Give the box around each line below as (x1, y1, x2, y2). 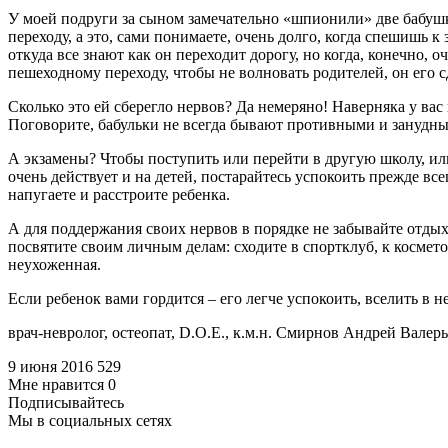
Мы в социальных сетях (8, 411, 172, 429)
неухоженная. (8, 255, 101, 273)
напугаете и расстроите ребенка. (8, 185, 230, 203)
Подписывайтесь (8, 393, 124, 411)
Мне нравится (8, 375, 108, 393)
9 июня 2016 (8, 357, 97, 375)
